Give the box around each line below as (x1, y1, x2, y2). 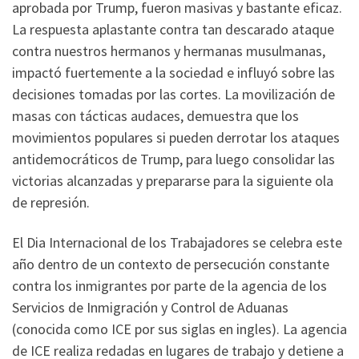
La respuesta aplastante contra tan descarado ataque (12, 20, 334, 39)
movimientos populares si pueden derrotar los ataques (12, 128, 340, 147)
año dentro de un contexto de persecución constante (12, 254, 329, 273)
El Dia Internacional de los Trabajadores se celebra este (12, 232, 342, 252)
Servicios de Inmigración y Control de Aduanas (12, 297, 288, 317)
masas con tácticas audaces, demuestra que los (12, 107, 299, 126)
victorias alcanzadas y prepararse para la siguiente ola (12, 171, 333, 191)
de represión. (12, 193, 90, 212)
